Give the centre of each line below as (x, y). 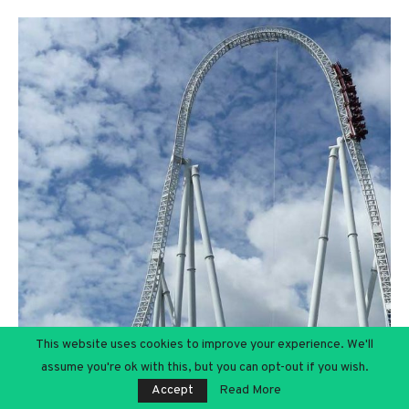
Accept (172, 390)
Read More (250, 390)
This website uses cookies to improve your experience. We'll (204, 345)
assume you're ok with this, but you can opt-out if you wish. (204, 367)
